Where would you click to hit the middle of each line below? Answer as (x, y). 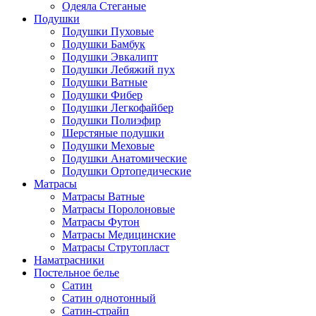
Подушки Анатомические (124, 158)
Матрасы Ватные (103, 196)
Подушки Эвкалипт (110, 57)
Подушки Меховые (108, 146)
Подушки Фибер (102, 95)
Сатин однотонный (109, 298)
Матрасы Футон (101, 222)
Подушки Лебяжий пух (119, 69)
